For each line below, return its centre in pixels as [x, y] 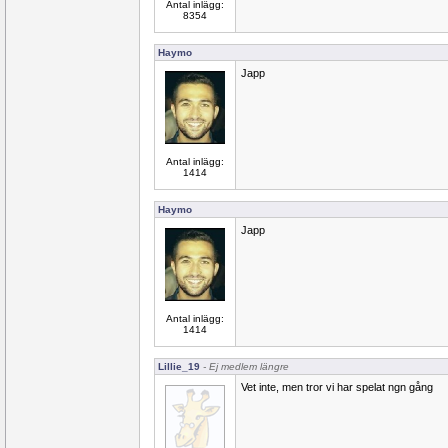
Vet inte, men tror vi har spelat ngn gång [337, 387]
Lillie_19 [179, 366]
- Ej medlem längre [244, 366]
